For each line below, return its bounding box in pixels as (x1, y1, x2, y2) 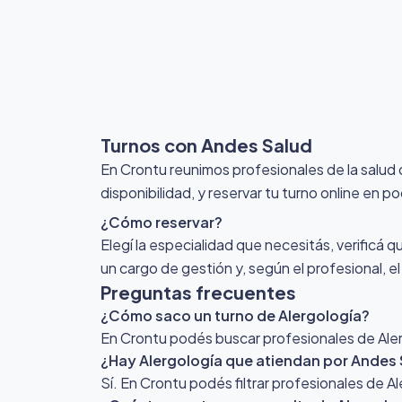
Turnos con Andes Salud (100, 134, 312, 156)
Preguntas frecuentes (100, 281, 296, 303)
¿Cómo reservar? (100, 213, 223, 232)
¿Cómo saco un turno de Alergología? (100, 306, 370, 325)
